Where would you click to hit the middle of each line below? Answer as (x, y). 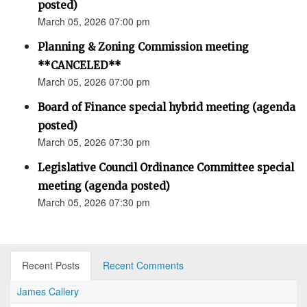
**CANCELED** (79, 66)
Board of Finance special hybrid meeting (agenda (167, 108)
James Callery (48, 292)
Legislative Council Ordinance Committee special (166, 168)
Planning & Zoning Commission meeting (143, 47)
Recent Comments (143, 266)
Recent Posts (51, 266)
